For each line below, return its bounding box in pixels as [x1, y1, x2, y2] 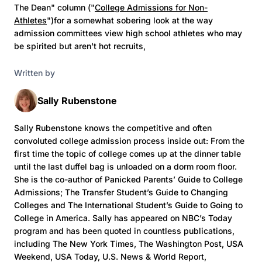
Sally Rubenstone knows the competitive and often [14, 123, 212, 133]
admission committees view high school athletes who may [14, 28, 242, 38]
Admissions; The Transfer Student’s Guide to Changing [14, 187, 228, 197]
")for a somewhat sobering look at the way [47, 15, 213, 25]
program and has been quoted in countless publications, [14, 226, 235, 236]
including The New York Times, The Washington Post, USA [14, 239, 243, 249]
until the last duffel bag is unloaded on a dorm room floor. [14, 161, 237, 171]
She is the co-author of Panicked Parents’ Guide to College [14, 174, 243, 184]
